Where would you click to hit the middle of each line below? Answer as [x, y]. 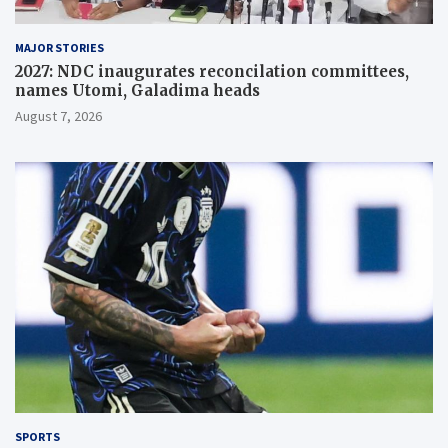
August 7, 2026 [58, 116]
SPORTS [37, 436]
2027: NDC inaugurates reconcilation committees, [212, 72]
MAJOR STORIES [59, 48]
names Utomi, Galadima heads [137, 91]
